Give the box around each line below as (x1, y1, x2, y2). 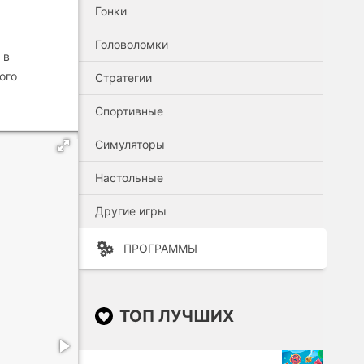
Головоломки (95, 37, 168, 51)
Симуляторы (95, 137, 165, 151)
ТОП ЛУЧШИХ (119, 306, 234, 326)
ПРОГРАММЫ (123, 241, 197, 255)
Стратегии (95, 71, 152, 84)
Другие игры (95, 204, 167, 218)
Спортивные (95, 104, 163, 118)
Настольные (95, 171, 163, 184)
